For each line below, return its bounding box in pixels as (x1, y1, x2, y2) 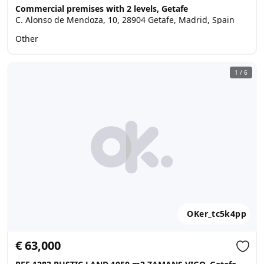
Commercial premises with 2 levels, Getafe (15, 3, 188, 14)
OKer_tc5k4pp (187, 208, 246, 219)
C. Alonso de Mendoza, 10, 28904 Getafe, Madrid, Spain (15, 14, 235, 25)
